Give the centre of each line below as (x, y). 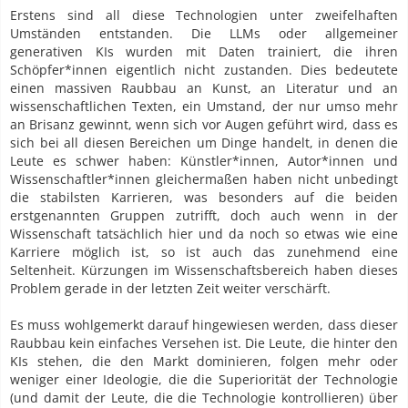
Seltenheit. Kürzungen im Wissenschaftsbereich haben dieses (204, 270)
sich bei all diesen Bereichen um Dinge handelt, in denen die (204, 143)
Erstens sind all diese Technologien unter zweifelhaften (204, 15)
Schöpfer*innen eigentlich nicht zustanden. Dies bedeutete (204, 70)
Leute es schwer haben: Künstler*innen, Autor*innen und (204, 161)
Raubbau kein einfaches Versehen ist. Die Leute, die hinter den (204, 343)
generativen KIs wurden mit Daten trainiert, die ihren (204, 52)
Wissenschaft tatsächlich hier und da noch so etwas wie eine (204, 234)
